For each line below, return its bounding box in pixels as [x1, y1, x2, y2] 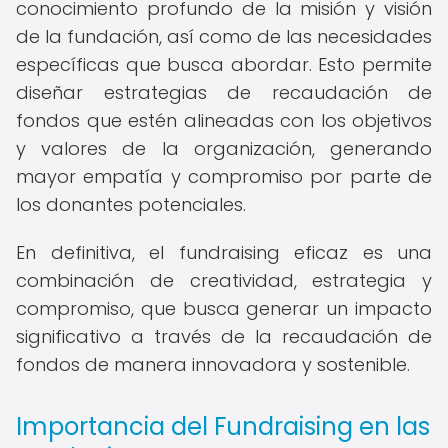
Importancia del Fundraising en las [16, 410, 430, 443]
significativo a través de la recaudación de [16, 324, 432, 349]
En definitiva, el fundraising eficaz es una [16, 240, 432, 265]
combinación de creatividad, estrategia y [16, 268, 432, 293]
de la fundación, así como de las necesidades [16, 24, 432, 49]
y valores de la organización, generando [16, 136, 432, 161]
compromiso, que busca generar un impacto [16, 296, 432, 321]
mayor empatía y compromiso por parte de [16, 164, 432, 189]
